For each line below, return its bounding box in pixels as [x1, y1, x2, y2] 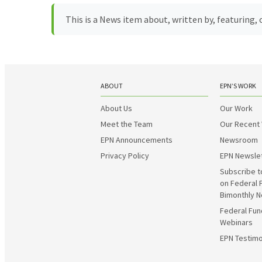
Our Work [220, 103, 253, 113]
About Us [101, 103, 132, 113]
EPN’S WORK [220, 81, 256, 90]
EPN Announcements [101, 135, 173, 145]
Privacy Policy [101, 150, 149, 161]
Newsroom [220, 135, 258, 145]
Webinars [220, 217, 253, 227]
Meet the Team [101, 119, 153, 129]
